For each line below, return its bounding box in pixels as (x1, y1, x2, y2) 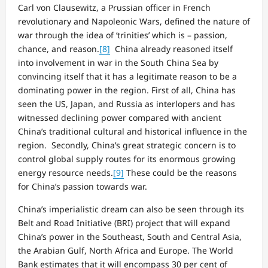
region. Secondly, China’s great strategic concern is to (18, 139, 236, 151)
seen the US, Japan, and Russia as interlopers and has (18, 98, 235, 109)
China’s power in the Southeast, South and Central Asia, (18, 230, 242, 242)
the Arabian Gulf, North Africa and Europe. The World (18, 244, 233, 256)
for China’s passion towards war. (18, 180, 147, 192)
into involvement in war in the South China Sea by (18, 56, 218, 68)
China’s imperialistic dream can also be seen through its (18, 203, 244, 215)
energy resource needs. (18, 166, 113, 178)
